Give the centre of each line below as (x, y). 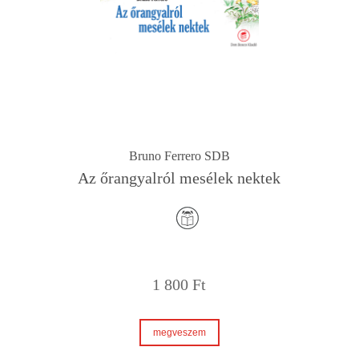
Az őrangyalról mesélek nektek (179, 177)
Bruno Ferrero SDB (179, 155)
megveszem (179, 332)
